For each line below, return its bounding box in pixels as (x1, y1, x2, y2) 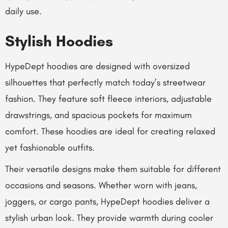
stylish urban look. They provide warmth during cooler (5, 212, 213, 223)
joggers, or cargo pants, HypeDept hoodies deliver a (5, 196, 210, 207)
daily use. (5, 6, 42, 17)
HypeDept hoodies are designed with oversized (5, 61, 190, 72)
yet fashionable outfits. (5, 142, 95, 153)
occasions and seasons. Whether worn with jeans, (5, 180, 197, 191)
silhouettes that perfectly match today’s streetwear (5, 77, 206, 88)
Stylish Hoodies (5, 32, 113, 50)
